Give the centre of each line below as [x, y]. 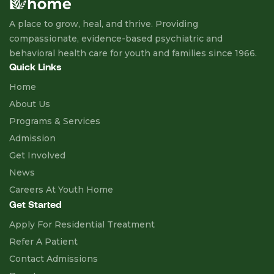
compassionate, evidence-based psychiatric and [116, 39]
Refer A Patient [43, 242]
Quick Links [35, 67]
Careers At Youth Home [61, 190]
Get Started [35, 204]
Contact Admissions [54, 259]
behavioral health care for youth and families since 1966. [133, 54]
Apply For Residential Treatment [82, 225]
